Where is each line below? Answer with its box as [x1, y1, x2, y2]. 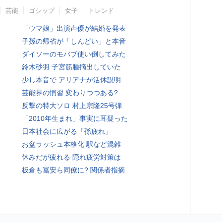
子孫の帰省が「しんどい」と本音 [22, 37, 126, 45]
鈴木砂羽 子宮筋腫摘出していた [22, 63, 121, 71]
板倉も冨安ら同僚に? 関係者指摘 [22, 166, 125, 174]
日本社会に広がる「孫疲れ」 [22, 127, 112, 135]
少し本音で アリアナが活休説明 [22, 76, 121, 84]
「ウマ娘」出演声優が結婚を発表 [22, 24, 126, 32]
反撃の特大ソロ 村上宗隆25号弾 [22, 102, 122, 110]
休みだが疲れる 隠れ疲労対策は [22, 153, 121, 161]
